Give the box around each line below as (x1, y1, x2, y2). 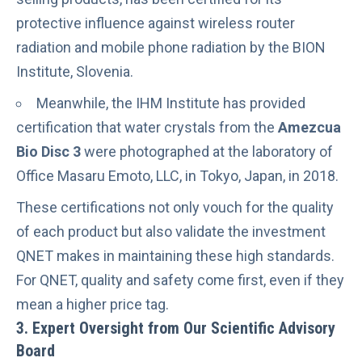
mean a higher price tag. (16, 296, 169, 314)
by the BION (246, 39, 326, 57)
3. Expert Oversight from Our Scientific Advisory (16, 318, 335, 339)
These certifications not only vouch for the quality (16, 199, 334, 217)
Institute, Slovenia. (16, 63, 133, 81)
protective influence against (16, 15, 198, 32)
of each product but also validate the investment (16, 223, 326, 241)
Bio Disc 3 (16, 143, 81, 161)
